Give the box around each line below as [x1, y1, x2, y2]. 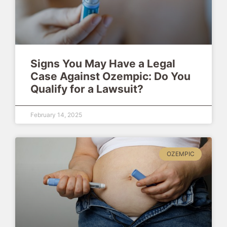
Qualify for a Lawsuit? [30, 83, 143, 96]
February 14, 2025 [30, 111, 82, 119]
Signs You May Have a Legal [30, 57, 175, 70]
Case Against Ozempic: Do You [30, 70, 191, 83]
